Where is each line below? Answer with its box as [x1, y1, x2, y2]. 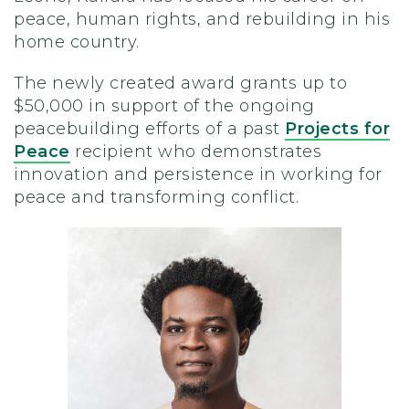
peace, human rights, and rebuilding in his [14, 9, 390, 29]
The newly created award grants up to [14, 73, 347, 93]
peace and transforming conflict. [14, 187, 304, 207]
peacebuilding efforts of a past [14, 119, 285, 139]
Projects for [285, 119, 390, 139]
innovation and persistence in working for [14, 164, 383, 184]
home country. [14, 32, 144, 52]
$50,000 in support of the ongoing [14, 96, 315, 116]
